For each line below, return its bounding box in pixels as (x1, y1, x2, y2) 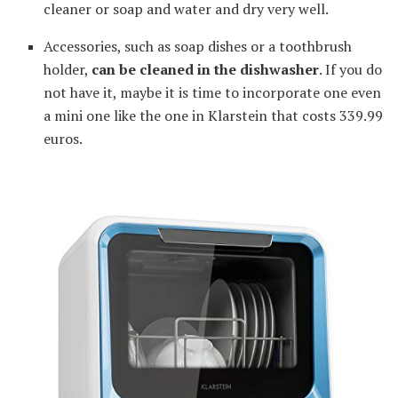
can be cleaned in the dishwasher (92, 60, 320, 80)
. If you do (319, 60, 383, 80)
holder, (44, 60, 92, 80)
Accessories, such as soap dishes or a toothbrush (44, 36, 353, 57)
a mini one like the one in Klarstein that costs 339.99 (44, 106, 384, 126)
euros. (44, 129, 84, 149)
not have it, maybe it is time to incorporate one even (44, 83, 382, 103)
